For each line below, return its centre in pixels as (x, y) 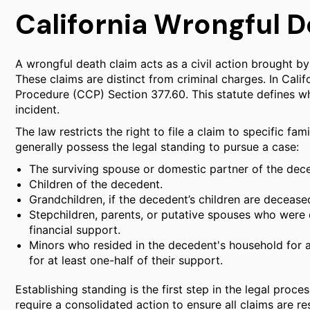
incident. (37, 109)
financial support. (75, 230)
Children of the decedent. (96, 184)
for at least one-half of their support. (126, 260)
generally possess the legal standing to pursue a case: (157, 147)
